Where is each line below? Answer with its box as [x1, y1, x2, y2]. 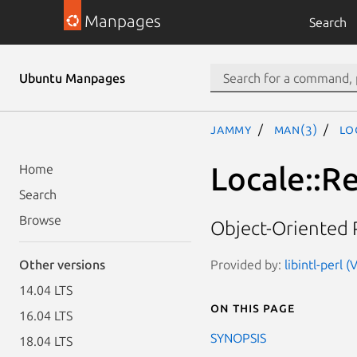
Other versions [19, 257, 105, 272]
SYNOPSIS [210, 330, 266, 345]
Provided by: [210, 257, 284, 272]
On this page [210, 300, 295, 315]
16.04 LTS [19, 308, 73, 323]
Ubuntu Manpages [19, 71, 125, 85]
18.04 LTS [19, 334, 73, 348]
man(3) [273, 122, 318, 136]
